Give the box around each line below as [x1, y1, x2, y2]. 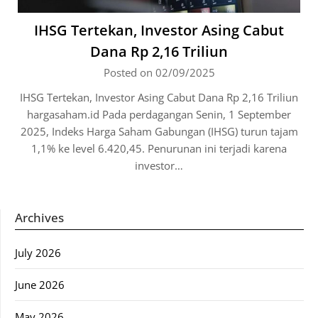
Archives [15, 209, 64, 226]
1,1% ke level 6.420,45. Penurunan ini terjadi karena [31, 141, 287, 156]
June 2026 [15, 278, 65, 292]
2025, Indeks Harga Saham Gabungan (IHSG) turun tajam [20, 124, 298, 139]
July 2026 [15, 246, 61, 261]
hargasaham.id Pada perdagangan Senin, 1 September [27, 107, 291, 122]
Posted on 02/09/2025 [103, 65, 215, 80]
